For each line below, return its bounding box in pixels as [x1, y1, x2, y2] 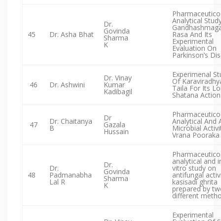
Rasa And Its [172, 30, 212, 39]
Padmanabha [49, 170, 92, 180]
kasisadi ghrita [172, 177, 218, 187]
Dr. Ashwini [49, 80, 85, 90]
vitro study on [172, 163, 216, 173]
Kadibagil [104, 87, 132, 97]
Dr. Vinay [104, 73, 132, 83]
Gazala [104, 120, 125, 130]
